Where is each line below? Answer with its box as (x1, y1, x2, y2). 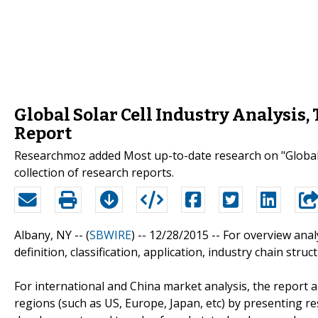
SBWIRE (89, 226, 131, 243)
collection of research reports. (14, 164, 174, 180)
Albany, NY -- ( (14, 226, 89, 243)
